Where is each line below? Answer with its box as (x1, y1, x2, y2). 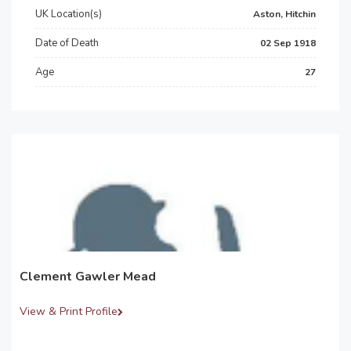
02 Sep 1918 (260, 37, 316, 49)
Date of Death (35, 36, 99, 50)
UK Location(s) (35, 7, 102, 21)
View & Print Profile (20, 304, 118, 319)
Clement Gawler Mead (20, 268, 156, 285)
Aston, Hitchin (253, 8, 316, 20)
